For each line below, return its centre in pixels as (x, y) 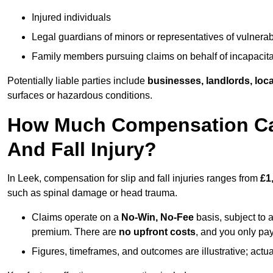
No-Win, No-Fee (158, 218)
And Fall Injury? (82, 150)
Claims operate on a (76, 218)
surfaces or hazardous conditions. (80, 96)
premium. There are (75, 232)
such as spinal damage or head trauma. (92, 193)
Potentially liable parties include (77, 81)
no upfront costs (157, 232)
